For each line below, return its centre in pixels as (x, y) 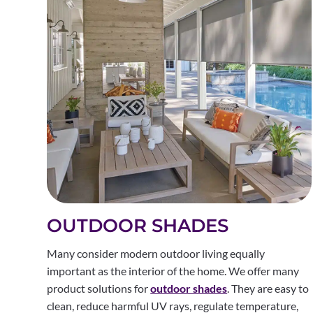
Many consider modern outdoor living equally (156, 253)
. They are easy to (268, 288)
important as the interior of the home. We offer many (173, 270)
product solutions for (99, 288)
